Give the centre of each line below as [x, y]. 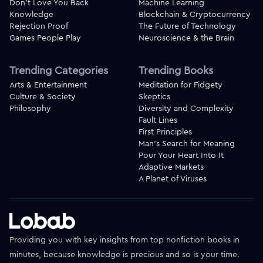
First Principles [165, 132]
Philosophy [30, 108]
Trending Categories [59, 70]
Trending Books [176, 70]
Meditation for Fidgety [181, 85]
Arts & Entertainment [48, 85]
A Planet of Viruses [173, 179]
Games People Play [45, 38]
